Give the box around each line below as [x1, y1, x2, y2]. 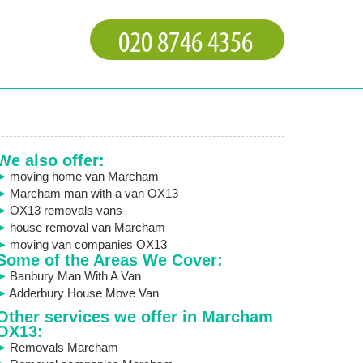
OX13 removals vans [9, 203, 122, 217]
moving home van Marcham [9, 169, 159, 183]
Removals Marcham [9, 340, 118, 354]
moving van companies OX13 [9, 237, 167, 251]
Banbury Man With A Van [9, 269, 141, 283]
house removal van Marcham [9, 220, 165, 234]
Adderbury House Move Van [8, 286, 159, 300]
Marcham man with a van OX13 [9, 186, 178, 200]
